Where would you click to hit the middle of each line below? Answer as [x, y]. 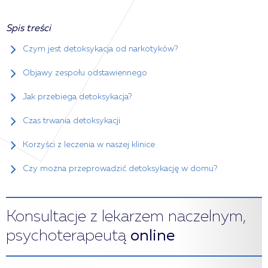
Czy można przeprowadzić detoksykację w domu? [120, 169]
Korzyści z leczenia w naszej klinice [89, 145]
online [153, 236]
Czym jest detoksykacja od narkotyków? [100, 49]
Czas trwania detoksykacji [71, 121]
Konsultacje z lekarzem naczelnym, [126, 217]
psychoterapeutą [68, 236]
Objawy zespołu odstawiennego [85, 73]
